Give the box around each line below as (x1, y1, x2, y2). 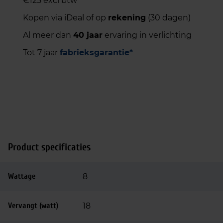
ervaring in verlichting (103, 30, 192, 40)
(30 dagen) (146, 13, 191, 22)
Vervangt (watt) (8, 201, 58, 210)
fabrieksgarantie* (60, 48, 133, 57)
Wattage (8, 172, 35, 181)
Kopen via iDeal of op (23, 13, 108, 22)
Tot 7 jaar (23, 48, 60, 57)
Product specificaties (8, 141, 91, 153)
